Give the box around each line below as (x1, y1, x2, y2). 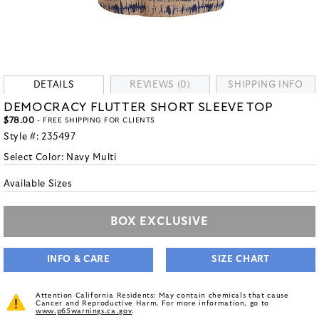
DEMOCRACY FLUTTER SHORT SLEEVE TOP (4, 101, 274, 113)
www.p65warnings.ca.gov (36, 308, 132, 315)
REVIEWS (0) (130, 80, 191, 90)
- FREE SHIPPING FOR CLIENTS (34, 117, 155, 124)
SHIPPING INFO (228, 80, 303, 90)
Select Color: (4, 153, 67, 162)
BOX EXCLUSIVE (110, 216, 209, 227)
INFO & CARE (46, 255, 110, 264)
